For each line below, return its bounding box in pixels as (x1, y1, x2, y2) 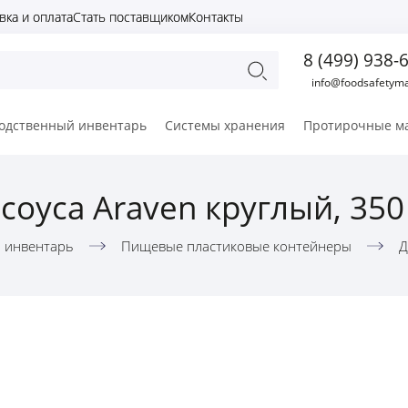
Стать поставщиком (73, 8, 189, 25)
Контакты (189, 8, 243, 25)
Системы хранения (165, 117, 285, 134)
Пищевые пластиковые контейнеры (120, 237, 352, 255)
